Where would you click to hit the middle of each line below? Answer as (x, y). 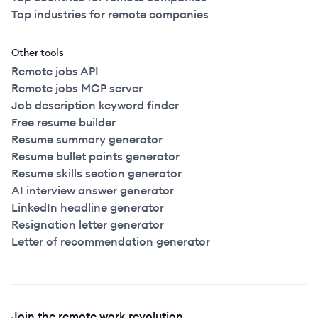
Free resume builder (64, 122)
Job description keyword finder (95, 105)
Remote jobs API (55, 71)
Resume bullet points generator (95, 156)
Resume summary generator (87, 139)
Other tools (38, 53)
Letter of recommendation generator (111, 241)
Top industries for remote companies (110, 14)
